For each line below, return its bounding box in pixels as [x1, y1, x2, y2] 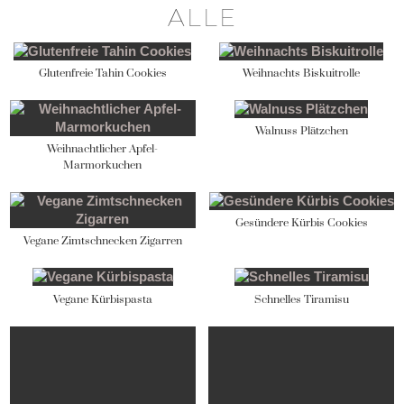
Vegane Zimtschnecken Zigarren [23, 234, 182, 249]
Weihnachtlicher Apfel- [47, 142, 159, 157]
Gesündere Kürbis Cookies [234, 216, 368, 231]
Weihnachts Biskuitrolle [243, 67, 361, 81]
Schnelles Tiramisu [253, 292, 349, 307]
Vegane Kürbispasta [52, 292, 152, 307]
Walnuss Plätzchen [254, 124, 348, 139]
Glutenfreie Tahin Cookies [38, 67, 167, 81]
